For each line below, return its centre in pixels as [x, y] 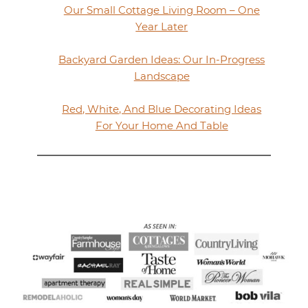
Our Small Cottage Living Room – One [162, 10]
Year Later [162, 27]
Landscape [162, 76]
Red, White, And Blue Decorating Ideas [162, 109]
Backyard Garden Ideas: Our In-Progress [162, 60]
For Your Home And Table [162, 126]
